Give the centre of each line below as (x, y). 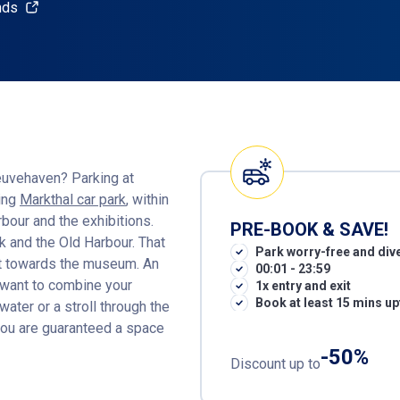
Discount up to (275, 364)
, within (147, 200)
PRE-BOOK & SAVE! (309, 229)
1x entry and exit (303, 286)
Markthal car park (73, 200)
